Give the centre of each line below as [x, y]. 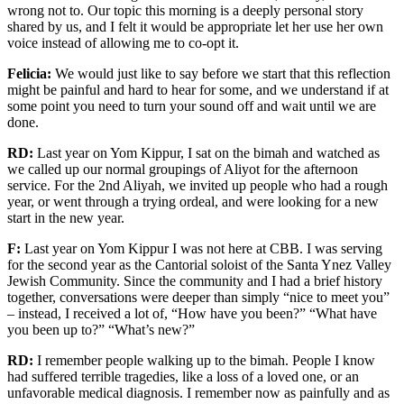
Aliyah [141, 185]
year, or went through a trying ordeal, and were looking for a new [193, 202]
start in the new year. [66, 218]
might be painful [55, 90]
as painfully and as [335, 393]
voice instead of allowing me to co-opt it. [123, 43]
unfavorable [41, 393]
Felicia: [29, 73]
